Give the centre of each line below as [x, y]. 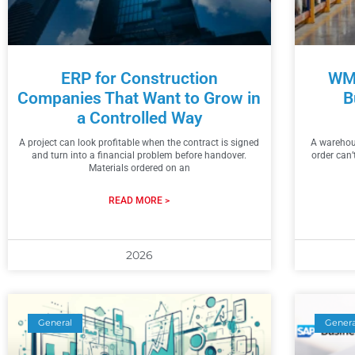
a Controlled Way [139, 118]
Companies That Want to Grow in [139, 98]
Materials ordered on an [139, 168]
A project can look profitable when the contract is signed [139, 142]
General [55, 323]
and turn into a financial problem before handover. [139, 155]
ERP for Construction [139, 78]
